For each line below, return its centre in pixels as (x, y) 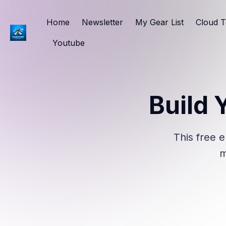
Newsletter (102, 22)
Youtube (69, 43)
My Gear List (159, 22)
